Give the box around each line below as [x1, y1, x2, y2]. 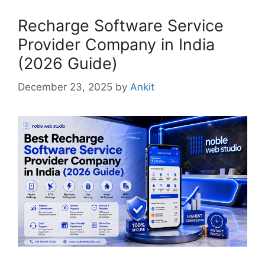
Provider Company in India [18, 34, 215, 54]
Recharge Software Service [18, 15, 224, 35]
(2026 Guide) [18, 53, 118, 73]
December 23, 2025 [18, 81, 112, 93]
